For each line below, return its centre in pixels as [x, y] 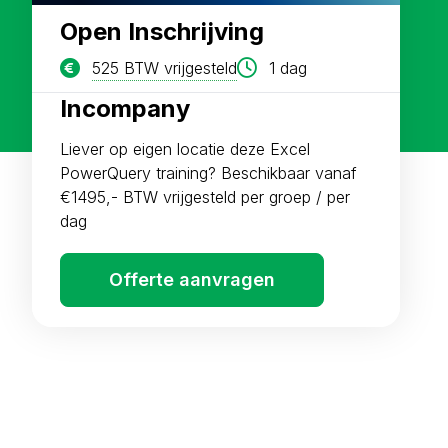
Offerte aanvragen [192, 280]
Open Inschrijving [162, 32]
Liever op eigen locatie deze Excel [185, 149]
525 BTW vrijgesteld [164, 67]
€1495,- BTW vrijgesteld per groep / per [205, 197]
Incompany [125, 109]
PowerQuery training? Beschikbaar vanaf [208, 173]
